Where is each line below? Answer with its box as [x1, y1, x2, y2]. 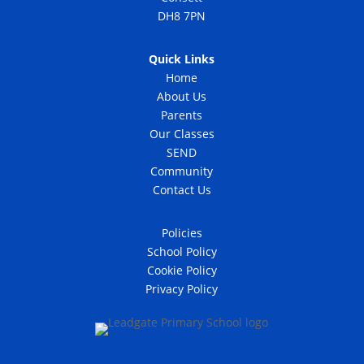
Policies [161, 225, 202, 240]
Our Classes [149, 126, 214, 141]
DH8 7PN [158, 8, 206, 24]
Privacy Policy [145, 281, 219, 297]
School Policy [146, 244, 217, 259]
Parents [161, 107, 203, 123]
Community [150, 163, 214, 179]
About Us [157, 89, 207, 104]
